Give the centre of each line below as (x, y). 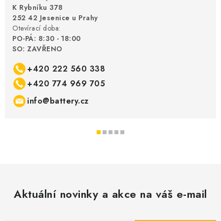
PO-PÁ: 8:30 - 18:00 (47, 38)
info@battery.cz (58, 101)
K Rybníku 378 (38, 7)
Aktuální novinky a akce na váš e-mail (110, 194)
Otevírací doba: (37, 28)
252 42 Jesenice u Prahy (55, 18)
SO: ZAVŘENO (37, 49)
